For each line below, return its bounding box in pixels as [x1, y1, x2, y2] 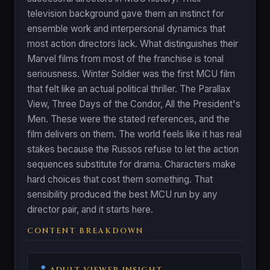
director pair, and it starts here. [27, 203, 153, 215]
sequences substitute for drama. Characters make [27, 158, 236, 170]
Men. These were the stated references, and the [27, 113, 230, 125]
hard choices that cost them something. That [27, 173, 213, 185]
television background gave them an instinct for [27, 7, 224, 19]
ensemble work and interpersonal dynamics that [27, 22, 225, 34]
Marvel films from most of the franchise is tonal [27, 52, 224, 64]
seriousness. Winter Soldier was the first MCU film [27, 67, 235, 80]
